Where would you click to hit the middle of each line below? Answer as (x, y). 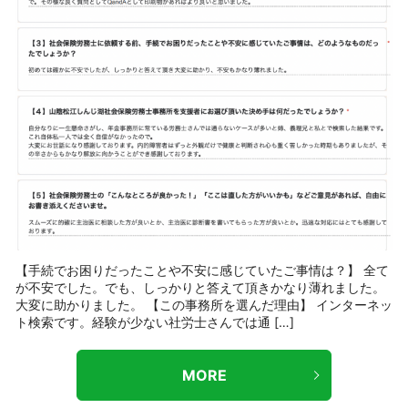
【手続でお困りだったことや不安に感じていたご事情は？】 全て (202, 270)
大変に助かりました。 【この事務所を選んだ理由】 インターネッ (204, 305)
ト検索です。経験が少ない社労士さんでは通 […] (155, 322)
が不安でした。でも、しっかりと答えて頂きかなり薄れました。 (200, 288)
